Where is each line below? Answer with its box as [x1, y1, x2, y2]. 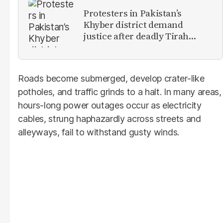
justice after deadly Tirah [83, 29, 189, 43]
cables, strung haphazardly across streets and [18, 113, 201, 124]
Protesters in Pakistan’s [83, 6, 182, 20]
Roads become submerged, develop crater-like [18, 73, 205, 84]
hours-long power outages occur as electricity [18, 100, 202, 111]
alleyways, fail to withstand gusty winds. [18, 126, 179, 137]
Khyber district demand [83, 18, 183, 31]
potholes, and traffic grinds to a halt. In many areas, [18, 86, 222, 97]
